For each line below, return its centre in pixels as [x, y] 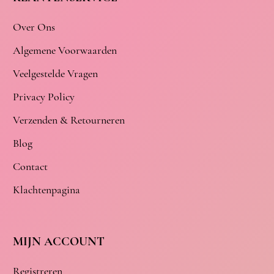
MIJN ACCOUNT [59, 241]
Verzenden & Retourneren [69, 120]
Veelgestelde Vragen [56, 73]
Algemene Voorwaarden [65, 50]
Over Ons [34, 27]
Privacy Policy [44, 96]
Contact [31, 166]
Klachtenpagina [47, 189]
